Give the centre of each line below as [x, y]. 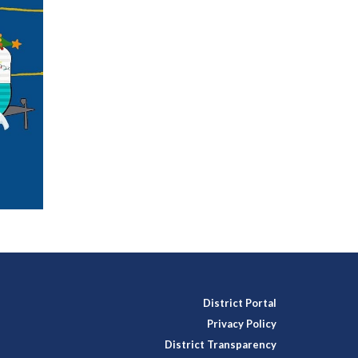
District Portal [240, 303]
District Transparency [221, 345]
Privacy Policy [242, 324]
